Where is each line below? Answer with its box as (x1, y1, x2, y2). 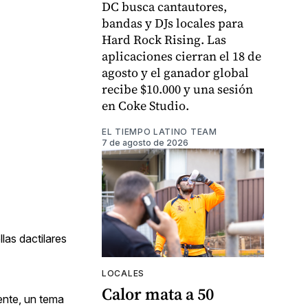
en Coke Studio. (102, 97, 189, 115)
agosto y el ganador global (102, 64, 249, 82)
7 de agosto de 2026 (102, 137, 188, 148)
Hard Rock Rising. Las (102, 31, 226, 49)
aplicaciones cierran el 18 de (102, 47, 261, 65)
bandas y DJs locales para (102, 14, 243, 32)
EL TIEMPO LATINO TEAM (102, 126, 217, 137)
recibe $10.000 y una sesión (102, 80, 253, 98)
